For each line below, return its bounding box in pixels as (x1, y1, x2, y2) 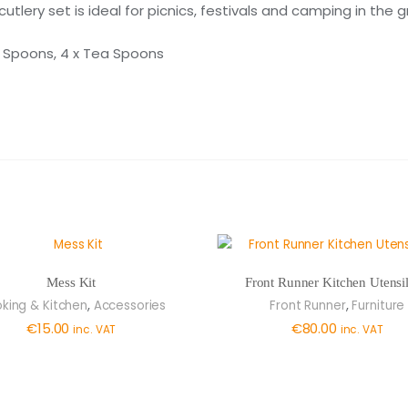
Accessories (93, 296, 166, 314)
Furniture (352, 296, 405, 314)
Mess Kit (46, 275, 96, 290)
